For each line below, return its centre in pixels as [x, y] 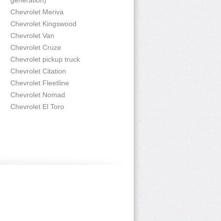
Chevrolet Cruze [36, 47]
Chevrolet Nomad [38, 95]
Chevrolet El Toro [37, 107]
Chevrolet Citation [38, 71]
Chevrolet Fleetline [40, 83]
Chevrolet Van [32, 36]
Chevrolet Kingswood [43, 24]
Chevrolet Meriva [37, 12]
